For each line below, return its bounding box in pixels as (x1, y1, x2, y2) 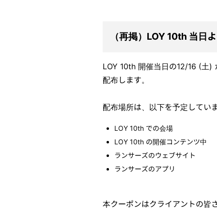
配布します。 (103, 75, 149, 85)
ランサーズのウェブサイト (114, 151, 196, 160)
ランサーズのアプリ (114, 165, 175, 173)
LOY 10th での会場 (114, 124, 173, 133)
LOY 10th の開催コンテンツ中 (114, 138, 207, 146)
